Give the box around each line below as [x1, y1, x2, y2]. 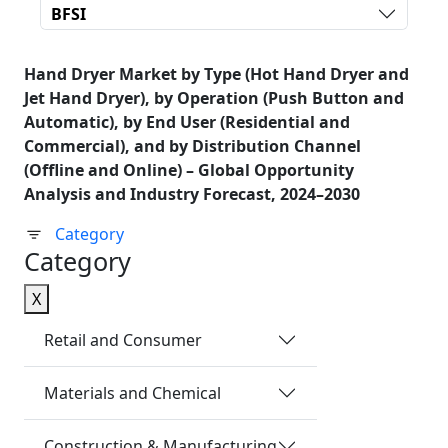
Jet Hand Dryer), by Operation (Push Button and [24, 87, 404, 109]
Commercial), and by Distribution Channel [24, 135, 361, 157]
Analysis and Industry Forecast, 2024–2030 [24, 183, 360, 205]
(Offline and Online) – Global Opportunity [24, 159, 354, 181]
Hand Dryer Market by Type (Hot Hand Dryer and [24, 63, 409, 85]
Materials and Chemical [44, 381, 221, 404]
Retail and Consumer [44, 328, 202, 351]
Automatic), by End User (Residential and [24, 111, 350, 133]
